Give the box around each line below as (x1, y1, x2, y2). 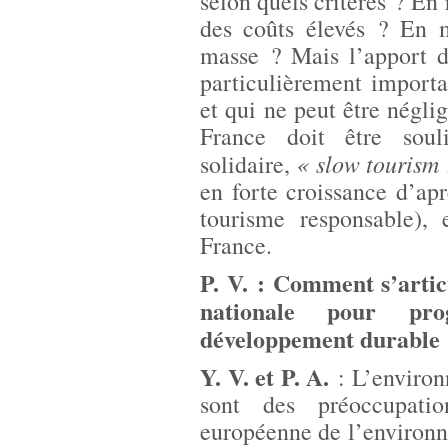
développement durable (200, 321, 440, 356)
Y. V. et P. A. (200, 359, 330, 394)
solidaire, (200, 148, 290, 180)
